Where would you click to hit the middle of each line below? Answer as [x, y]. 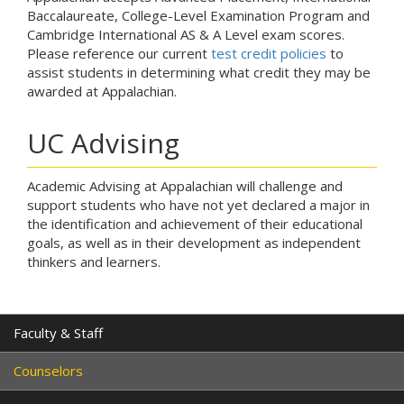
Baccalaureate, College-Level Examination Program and [198, 16]
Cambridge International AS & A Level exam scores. [186, 35]
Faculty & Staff [58, 333]
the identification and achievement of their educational [195, 224]
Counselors [48, 371]
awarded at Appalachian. [104, 92]
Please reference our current [119, 54]
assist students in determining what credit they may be [199, 73]
